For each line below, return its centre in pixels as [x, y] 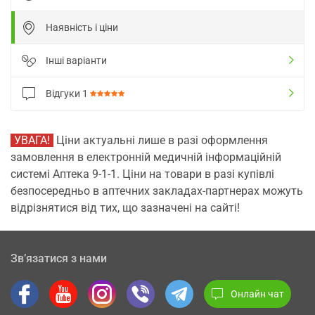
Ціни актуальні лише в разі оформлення [161, 140]
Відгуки [64, 94]
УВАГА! [32, 140]
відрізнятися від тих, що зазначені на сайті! [125, 208]
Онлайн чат [257, 294]
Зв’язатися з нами [59, 258]
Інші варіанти [76, 60]
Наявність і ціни [82, 27]
